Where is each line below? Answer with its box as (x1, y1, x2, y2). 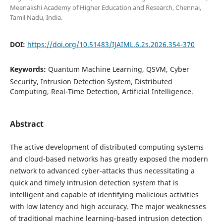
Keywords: (9, 64, 48, 74)
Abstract (9, 118, 44, 129)
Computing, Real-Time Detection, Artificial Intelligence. (9, 86, 193, 96)
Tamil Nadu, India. (9, 12, 62, 22)
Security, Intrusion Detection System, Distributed (9, 76, 172, 86)
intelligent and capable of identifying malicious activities (9, 189, 199, 199)
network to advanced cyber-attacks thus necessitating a (9, 166, 195, 175)
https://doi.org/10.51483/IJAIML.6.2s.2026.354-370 (27, 39, 195, 49)
